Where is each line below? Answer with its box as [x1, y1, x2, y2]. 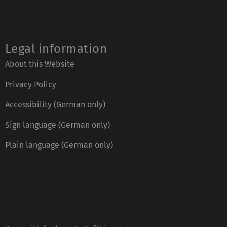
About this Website [5, 59, 74, 69]
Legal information [5, 42, 107, 56]
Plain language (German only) [5, 140, 113, 150]
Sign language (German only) [5, 120, 110, 130]
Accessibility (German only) [5, 100, 105, 110]
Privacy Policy [5, 80, 56, 90]
